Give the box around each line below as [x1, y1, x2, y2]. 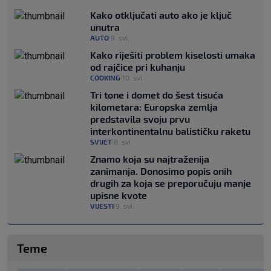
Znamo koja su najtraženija [90, 153, 209, 165]
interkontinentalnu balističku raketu [90, 125, 250, 137]
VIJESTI [90, 201, 114, 211]
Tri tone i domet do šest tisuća [90, 89, 223, 101]
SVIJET [90, 137, 112, 146]
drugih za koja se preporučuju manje [90, 177, 251, 189]
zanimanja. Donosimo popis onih [90, 165, 232, 177]
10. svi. [122, 73, 144, 82]
